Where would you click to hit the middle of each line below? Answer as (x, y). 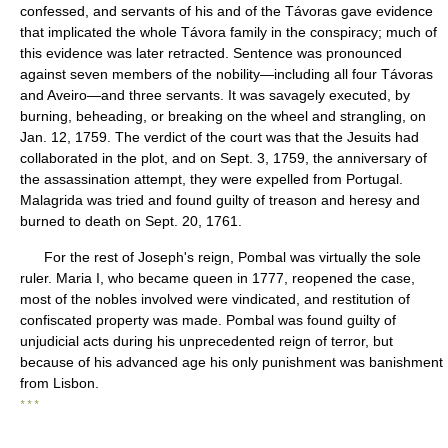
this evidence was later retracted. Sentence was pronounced (211, 53)
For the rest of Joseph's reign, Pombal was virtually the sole (220, 257)
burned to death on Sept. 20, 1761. (131, 221)
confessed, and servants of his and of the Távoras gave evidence (226, 11)
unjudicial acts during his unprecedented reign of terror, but (206, 341)
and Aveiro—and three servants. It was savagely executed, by (215, 95)
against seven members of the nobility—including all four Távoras (226, 74)
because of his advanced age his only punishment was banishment (231, 362)
